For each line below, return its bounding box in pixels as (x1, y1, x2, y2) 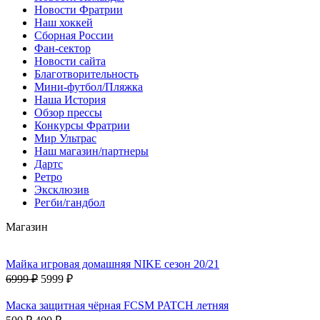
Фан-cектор (34, 41, 91, 54)
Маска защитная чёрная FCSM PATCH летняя (6, 299, 229, 311)
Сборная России (34, 29, 114, 41)
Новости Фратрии (34, 3, 123, 16)
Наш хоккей (34, 16, 93, 29)
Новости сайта (34, 54, 106, 67)
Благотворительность (34, 67, 139, 80)
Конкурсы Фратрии (34, 119, 130, 131)
